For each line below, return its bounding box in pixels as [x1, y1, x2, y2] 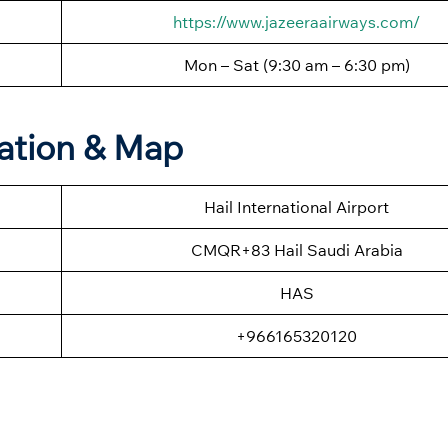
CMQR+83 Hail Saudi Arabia [190, 239, 403, 260]
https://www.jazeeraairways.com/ [173, 11, 420, 32]
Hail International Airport [204, 196, 389, 217]
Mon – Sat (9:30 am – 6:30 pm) [183, 54, 410, 75]
